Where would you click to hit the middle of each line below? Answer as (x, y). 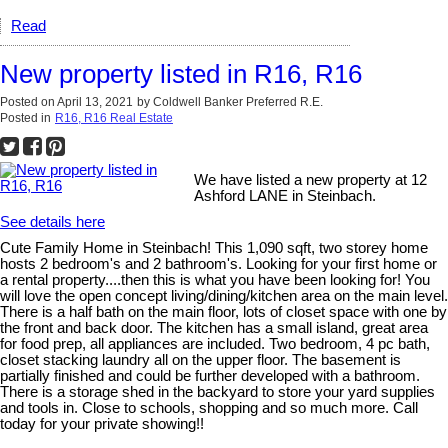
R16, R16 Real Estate (114, 117)
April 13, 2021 (95, 101)
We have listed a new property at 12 (311, 179)
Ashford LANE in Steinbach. (285, 195)
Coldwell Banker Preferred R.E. (238, 101)
